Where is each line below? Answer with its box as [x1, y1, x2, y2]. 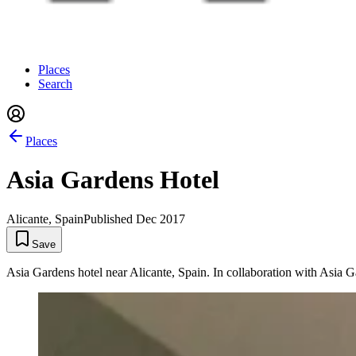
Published [83, 211, 136, 226]
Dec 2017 [136, 211, 185, 226]
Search [38, 77, 72, 91]
